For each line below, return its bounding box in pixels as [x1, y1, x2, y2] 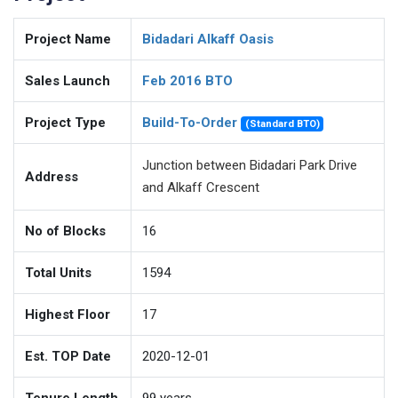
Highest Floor [25, 306, 110, 322]
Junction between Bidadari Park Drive [142, 157, 357, 173]
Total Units [25, 265, 92, 281]
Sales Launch [25, 73, 110, 89]
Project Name [25, 31, 111, 47]
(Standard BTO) [244, 118, 320, 130]
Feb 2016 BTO [142, 73, 233, 89]
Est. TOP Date [25, 348, 111, 364]
